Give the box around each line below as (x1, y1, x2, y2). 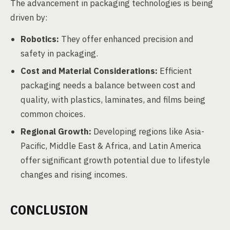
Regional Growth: (21, 126, 91, 137)
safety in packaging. (21, 48, 98, 59)
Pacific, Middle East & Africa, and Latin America (21, 140, 201, 151)
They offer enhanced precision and (59, 33, 194, 45)
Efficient (158, 65, 192, 76)
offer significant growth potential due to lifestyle (21, 155, 210, 166)
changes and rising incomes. (21, 169, 127, 180)
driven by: (10, 12, 48, 23)
